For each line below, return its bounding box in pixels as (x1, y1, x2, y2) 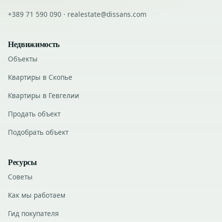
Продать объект (8, 109, 60, 118)
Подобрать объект (8, 127, 68, 137)
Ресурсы (8, 156, 37, 167)
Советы (8, 172, 33, 182)
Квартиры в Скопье (8, 72, 72, 82)
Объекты (8, 54, 38, 63)
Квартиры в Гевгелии (8, 90, 79, 100)
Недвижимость (8, 38, 60, 50)
